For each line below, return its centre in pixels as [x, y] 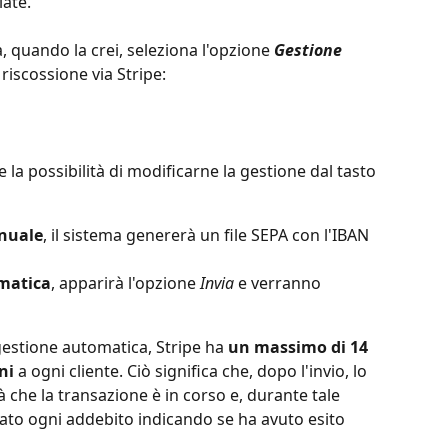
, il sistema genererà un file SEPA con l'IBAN [208, 235]
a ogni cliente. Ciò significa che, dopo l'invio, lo [192, 371]
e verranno [281, 283]
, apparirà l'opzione [125, 283]
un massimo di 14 [300, 347]
